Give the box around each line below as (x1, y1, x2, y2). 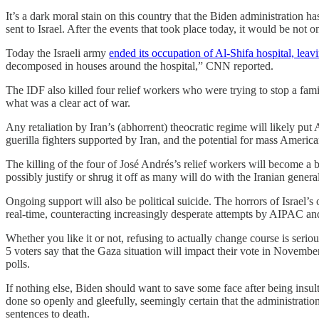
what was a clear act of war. (6, 96, 130, 109)
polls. (6, 257, 30, 270)
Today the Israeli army (6, 46, 109, 59)
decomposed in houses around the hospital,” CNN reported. (6, 59, 273, 72)
